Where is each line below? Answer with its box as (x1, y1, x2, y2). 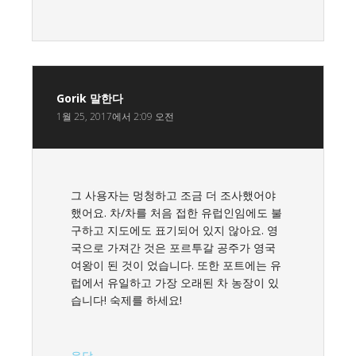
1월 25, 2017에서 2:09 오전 (56, 109, 174, 123)
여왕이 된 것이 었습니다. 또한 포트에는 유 (71, 257, 281, 273)
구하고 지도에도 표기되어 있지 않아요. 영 (71, 222, 278, 238)
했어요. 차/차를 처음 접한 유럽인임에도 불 (71, 204, 282, 220)
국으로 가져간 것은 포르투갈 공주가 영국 (71, 239, 276, 255)
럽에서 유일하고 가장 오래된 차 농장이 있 (71, 274, 279, 290)
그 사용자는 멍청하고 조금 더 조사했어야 (71, 187, 276, 203)
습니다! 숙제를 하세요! (71, 292, 182, 308)
